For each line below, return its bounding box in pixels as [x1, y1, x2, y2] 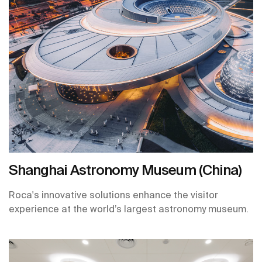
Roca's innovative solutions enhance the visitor [9, 189, 218, 200]
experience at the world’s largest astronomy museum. [9, 203, 249, 214]
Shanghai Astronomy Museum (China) [9, 161, 242, 178]
